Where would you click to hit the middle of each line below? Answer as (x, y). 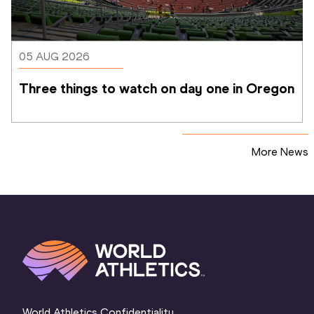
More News (280, 152)
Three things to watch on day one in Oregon (157, 89)
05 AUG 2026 (54, 57)
